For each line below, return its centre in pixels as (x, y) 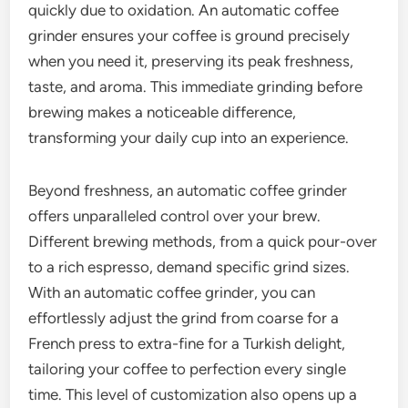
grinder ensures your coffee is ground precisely (189, 36)
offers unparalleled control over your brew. (175, 216)
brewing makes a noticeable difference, (163, 112)
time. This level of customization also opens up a (193, 395)
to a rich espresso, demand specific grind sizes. (189, 267)
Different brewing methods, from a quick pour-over (203, 242)
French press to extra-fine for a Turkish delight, (187, 344)
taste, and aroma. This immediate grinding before (196, 87)
